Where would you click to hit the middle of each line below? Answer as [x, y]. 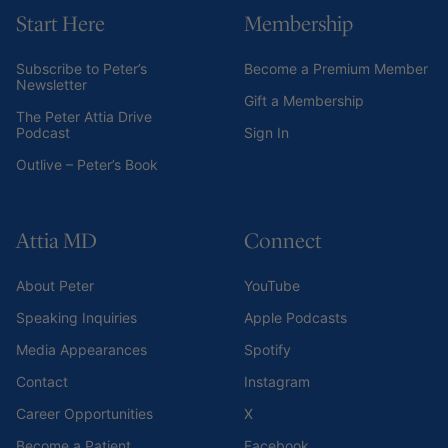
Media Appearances [81, 349]
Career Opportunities [84, 413]
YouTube [272, 285]
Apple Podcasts [295, 317]
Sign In [266, 132]
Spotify [267, 349]
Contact [42, 381]
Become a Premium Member [336, 68]
